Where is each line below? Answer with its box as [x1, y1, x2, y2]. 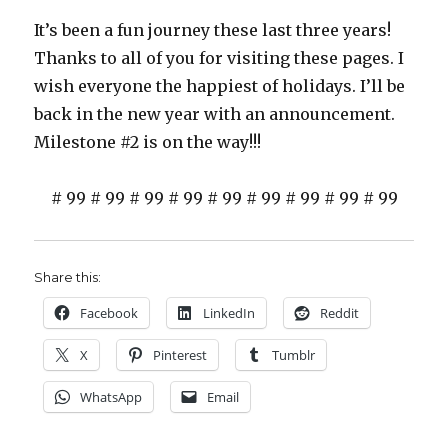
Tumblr [272, 345, 316, 364]
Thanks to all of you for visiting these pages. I [34, 47, 405, 68]
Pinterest [153, 345, 208, 364]
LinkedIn [203, 303, 256, 322]
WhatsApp [80, 387, 143, 406]
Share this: [34, 268, 102, 285]
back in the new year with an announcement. [34, 103, 396, 124]
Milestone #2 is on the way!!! [34, 131, 262, 152]
